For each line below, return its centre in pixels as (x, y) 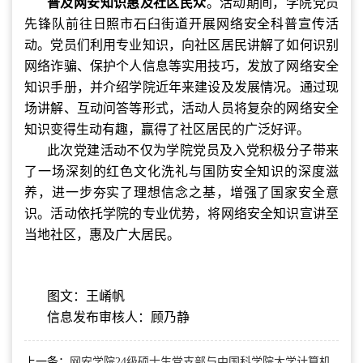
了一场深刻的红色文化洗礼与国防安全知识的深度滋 (181, 171)
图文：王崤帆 (86, 296)
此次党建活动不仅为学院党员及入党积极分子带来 (193, 150)
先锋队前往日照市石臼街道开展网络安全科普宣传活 (181, 23)
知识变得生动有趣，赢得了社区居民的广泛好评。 (167, 129)
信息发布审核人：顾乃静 (118, 317)
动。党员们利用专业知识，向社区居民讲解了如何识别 (181, 45)
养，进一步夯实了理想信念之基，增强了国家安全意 (181, 192)
